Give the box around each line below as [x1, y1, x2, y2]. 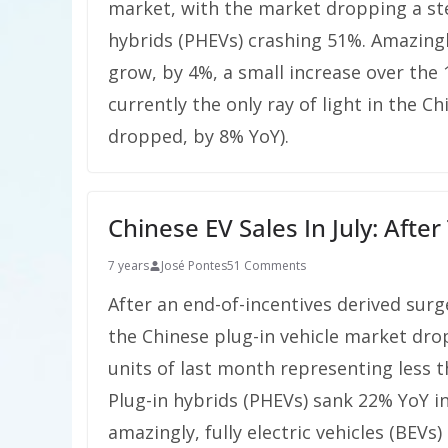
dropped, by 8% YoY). [108, 124, 289, 148]
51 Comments [227, 257, 306, 274]
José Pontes [161, 257, 227, 274]
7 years [108, 257, 149, 274]
